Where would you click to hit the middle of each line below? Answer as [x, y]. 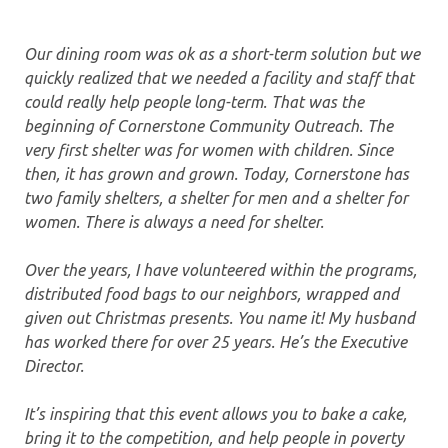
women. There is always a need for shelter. [174, 221]
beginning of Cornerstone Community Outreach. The [208, 125]
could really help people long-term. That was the [194, 101]
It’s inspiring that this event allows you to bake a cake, [215, 413]
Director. [56, 365]
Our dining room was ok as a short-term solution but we [222, 53]
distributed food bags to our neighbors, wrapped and [211, 293]
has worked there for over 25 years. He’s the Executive [215, 341]
